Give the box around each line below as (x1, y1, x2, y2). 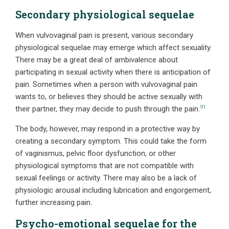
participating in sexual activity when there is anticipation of (15, 67, 211, 77)
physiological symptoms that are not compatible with (15, 161, 194, 171)
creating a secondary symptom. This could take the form (15, 136, 207, 146)
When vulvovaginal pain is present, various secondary (15, 31, 193, 40)
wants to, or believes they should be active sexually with (15, 92, 202, 102)
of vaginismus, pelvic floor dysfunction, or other (15, 149, 176, 158)
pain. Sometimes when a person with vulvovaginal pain (15, 80, 197, 89)
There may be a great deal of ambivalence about (15, 55, 178, 65)
